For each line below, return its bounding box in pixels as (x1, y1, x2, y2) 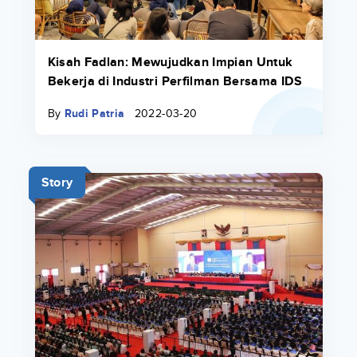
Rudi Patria (64, 106, 125, 120)
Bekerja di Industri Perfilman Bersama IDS (47, 73, 302, 90)
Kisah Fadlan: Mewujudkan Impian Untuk (47, 54, 293, 71)
